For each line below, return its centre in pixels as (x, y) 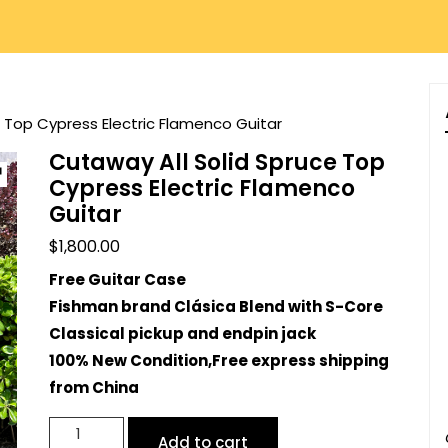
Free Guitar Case (117, 279)
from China (93, 387)
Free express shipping (300, 360)
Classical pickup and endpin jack (182, 333)
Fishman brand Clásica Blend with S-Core (215, 306)
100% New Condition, (130, 360)
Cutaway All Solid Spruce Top (216, 162)
